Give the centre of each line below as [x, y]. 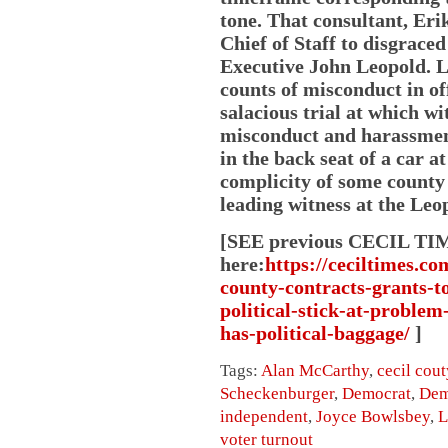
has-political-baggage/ [315, 332]
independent [264, 416]
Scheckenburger [277, 393]
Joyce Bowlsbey [373, 416]
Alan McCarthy [315, 370]
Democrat [376, 393]
